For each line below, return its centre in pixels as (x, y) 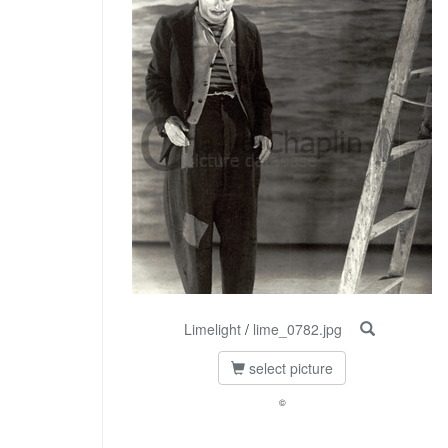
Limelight (212, 329)
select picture (289, 368)
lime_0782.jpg (297, 329)
